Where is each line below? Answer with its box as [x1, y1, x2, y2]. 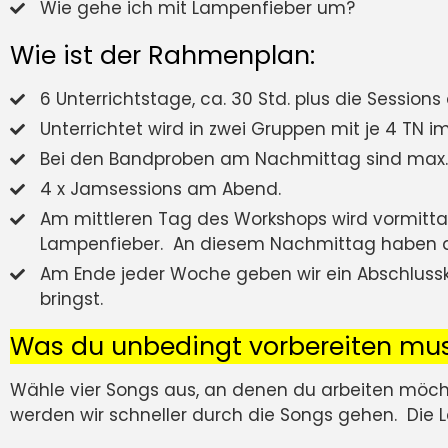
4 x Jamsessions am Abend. [40, 177, 281, 202]
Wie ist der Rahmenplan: [10, 38, 315, 74]
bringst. [40, 287, 103, 312]
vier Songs [70, 378, 159, 403]
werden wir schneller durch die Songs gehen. [10, 403, 407, 428]
